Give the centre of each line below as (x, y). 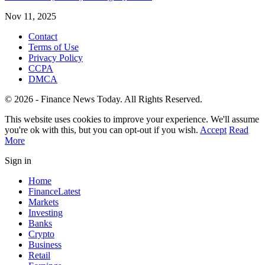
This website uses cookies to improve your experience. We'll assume (132, 119)
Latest (69, 191)
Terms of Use (54, 47)
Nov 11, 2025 (30, 16)
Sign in (18, 160)
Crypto (41, 234)
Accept (213, 130)
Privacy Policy (56, 57)
